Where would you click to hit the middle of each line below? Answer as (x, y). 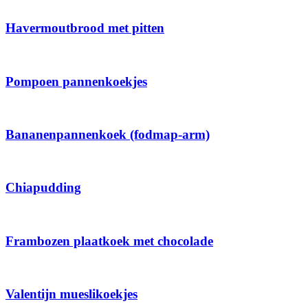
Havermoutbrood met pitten (85, 28)
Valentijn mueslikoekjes (71, 294)
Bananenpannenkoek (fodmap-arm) (108, 135)
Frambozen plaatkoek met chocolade (109, 241)
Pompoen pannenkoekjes (76, 81)
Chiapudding (43, 188)
